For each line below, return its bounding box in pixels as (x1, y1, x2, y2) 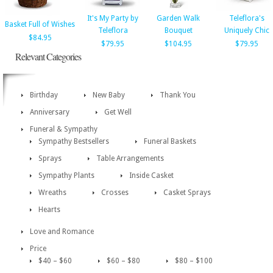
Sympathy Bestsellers (38, 137, 109, 146)
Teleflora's (229, 14, 264, 23)
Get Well (104, 108, 132, 116)
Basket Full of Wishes (5, 20, 75, 29)
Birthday (30, 91, 58, 99)
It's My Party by (87, 14, 138, 23)
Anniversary (30, 108, 69, 116)
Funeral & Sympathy (30, 125, 97, 133)
